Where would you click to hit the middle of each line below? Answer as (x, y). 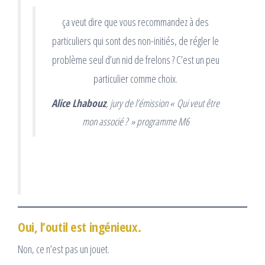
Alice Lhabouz (79, 103)
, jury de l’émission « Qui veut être (163, 103)
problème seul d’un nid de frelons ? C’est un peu (135, 60)
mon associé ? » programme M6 (135, 122)
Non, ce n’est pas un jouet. (64, 249)
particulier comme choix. (135, 79)
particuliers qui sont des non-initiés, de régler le (135, 41)
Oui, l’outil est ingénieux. (80, 226)
